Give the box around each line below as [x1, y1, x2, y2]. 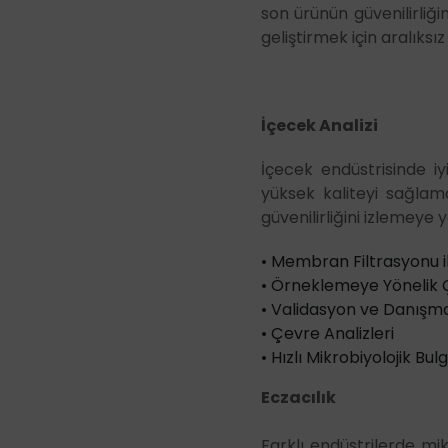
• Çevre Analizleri [260, 321, 394, 345]
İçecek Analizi [260, 113, 378, 137]
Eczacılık [260, 385, 336, 409]
